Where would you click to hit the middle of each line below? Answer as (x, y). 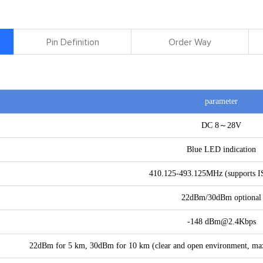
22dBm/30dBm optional (221, 198)
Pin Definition (73, 42)
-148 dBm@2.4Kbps (221, 222)
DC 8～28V (221, 125)
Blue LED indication (221, 149)
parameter (221, 101)
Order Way (190, 42)
